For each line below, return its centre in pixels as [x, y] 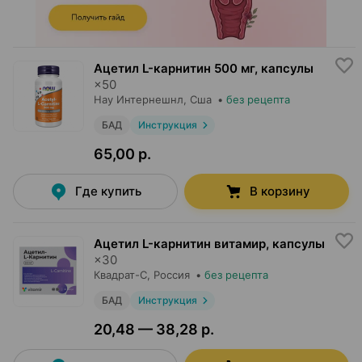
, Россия [168, 275]
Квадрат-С [120, 275]
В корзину [280, 191]
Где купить [108, 191]
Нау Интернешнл [139, 99]
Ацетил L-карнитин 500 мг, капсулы [204, 68]
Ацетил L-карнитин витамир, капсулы [209, 244]
